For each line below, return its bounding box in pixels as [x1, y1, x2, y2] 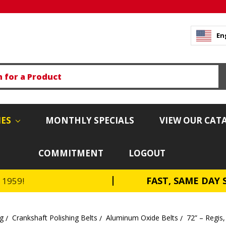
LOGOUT [129, 147, 165, 159]
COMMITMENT [38, 147, 103, 159]
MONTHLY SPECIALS [45, 114, 134, 126]
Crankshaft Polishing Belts [12, 212, 97, 222]
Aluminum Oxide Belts [106, 212, 178, 222]
